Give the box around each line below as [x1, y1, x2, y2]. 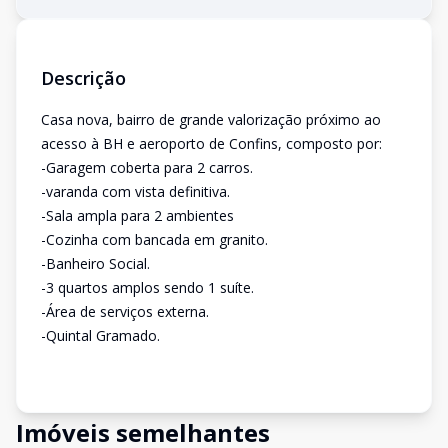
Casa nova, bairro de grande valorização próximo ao [41, 110, 381, 129]
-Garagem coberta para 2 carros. [41, 158, 253, 177]
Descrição [41, 66, 126, 90]
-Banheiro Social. [41, 254, 150, 273]
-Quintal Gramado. [41, 326, 160, 345]
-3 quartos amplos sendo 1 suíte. [41, 278, 254, 297]
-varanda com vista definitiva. [41, 182, 230, 201]
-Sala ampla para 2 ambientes [41, 206, 234, 225]
